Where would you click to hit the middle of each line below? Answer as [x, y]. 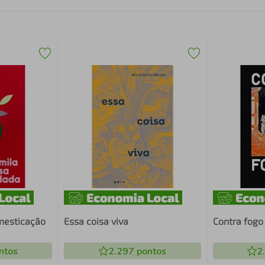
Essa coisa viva [96, 221]
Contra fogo [238, 221]
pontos [150, 251]
